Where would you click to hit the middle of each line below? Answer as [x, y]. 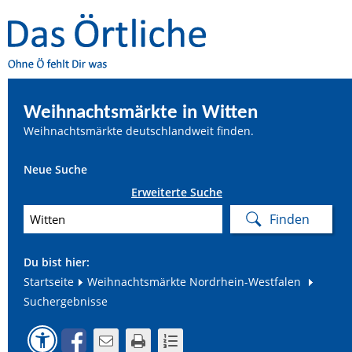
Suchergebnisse [66, 301]
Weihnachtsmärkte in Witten [141, 113]
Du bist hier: [57, 262]
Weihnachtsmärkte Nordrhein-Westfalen [192, 282]
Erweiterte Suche [177, 192]
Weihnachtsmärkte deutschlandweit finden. [139, 131]
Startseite [49, 282]
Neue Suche [55, 169]
